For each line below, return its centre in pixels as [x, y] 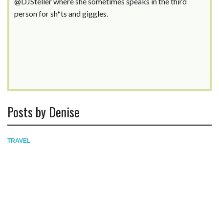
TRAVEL [19, 141]
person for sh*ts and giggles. [61, 14]
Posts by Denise [44, 112]
